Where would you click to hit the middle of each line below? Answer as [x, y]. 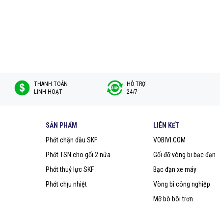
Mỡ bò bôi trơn [173, 199]
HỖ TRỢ [136, 84]
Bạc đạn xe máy [175, 170]
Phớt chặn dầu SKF [71, 140]
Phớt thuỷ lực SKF [69, 170]
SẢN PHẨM [61, 125]
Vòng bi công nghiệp [182, 184]
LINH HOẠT [48, 92]
